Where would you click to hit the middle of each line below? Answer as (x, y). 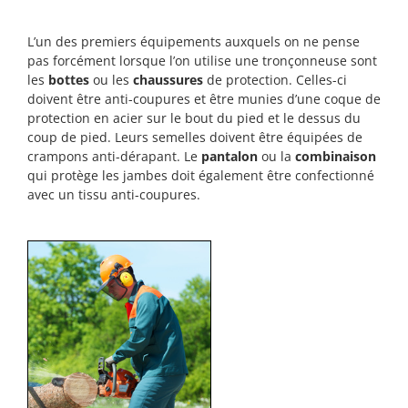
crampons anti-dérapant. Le (114, 156)
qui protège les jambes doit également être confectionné (201, 175)
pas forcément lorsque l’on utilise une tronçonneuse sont (202, 60)
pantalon (229, 156)
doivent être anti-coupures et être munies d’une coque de (204, 98)
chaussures (168, 79)
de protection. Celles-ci (275, 79)
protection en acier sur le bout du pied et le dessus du (194, 117)
